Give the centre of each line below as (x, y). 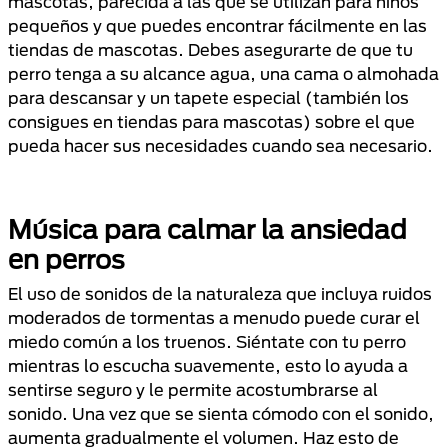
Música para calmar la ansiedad (207, 229)
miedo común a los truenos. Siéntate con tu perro (207, 341)
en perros (66, 259)
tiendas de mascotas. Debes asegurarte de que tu (210, 49)
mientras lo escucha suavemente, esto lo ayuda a (208, 365)
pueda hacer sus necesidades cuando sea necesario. (220, 145)
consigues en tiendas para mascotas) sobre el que (211, 121)
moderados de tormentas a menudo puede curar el (214, 317)
